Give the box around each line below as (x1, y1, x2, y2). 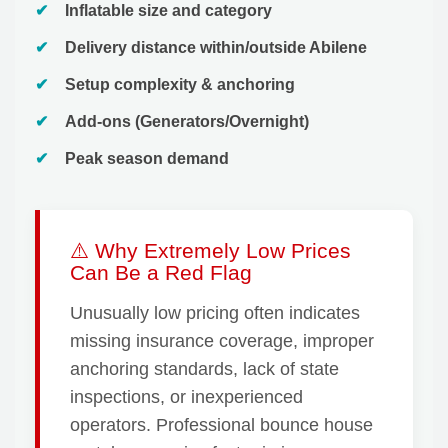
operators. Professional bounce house (70, 415, 373, 436)
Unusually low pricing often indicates (70, 303, 360, 324)
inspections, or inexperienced (70, 387, 303, 408)
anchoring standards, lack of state (70, 359, 339, 380)
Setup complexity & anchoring (65, 76, 295, 94)
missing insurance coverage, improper (70, 331, 374, 352)
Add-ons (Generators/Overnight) (65, 113, 309, 131)
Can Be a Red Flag (70, 261, 252, 285)
